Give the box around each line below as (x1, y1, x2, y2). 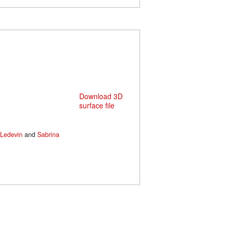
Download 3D (79, 90, 123, 101)
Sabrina (37, 129, 59, 139)
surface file (79, 100, 114, 110)
